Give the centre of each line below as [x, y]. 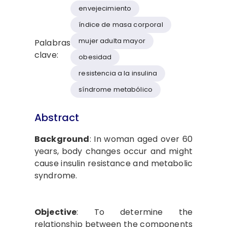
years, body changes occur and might [113, 151]
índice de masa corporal [121, 25]
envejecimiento [105, 9]
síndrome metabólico [116, 90]
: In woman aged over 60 [141, 139]
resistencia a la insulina [118, 73]
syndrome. [56, 175]
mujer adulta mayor [112, 41]
